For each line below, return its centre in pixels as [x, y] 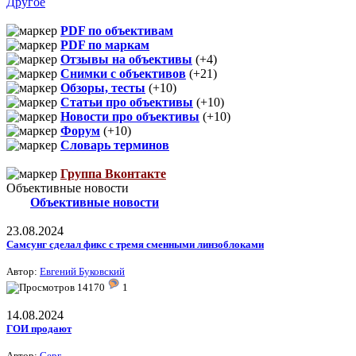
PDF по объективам [117, 30]
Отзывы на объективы [126, 59]
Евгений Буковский [82, 271]
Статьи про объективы [127, 102]
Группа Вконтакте [113, 173]
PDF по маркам [105, 44]
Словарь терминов [115, 145]
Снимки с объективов [123, 73]
